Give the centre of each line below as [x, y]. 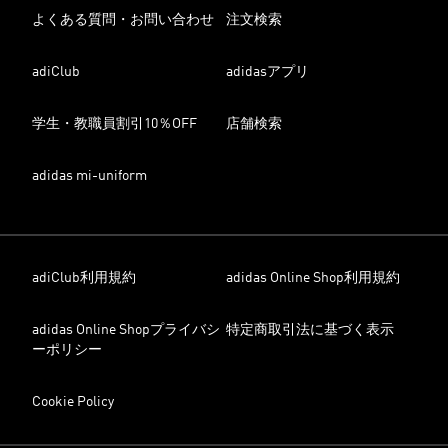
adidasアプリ [267, 72]
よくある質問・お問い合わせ [123, 20]
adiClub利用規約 [84, 278]
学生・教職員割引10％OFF [114, 124]
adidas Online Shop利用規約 [313, 278]
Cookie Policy [73, 402]
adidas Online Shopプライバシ [126, 330]
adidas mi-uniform [89, 176]
